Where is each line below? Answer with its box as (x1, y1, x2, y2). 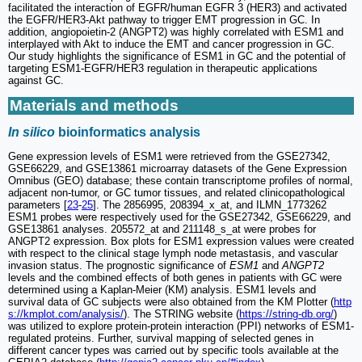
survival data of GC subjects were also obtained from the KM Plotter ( (8, 296, 334, 309)
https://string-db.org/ (239, 308, 334, 321)
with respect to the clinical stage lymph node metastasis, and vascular (8, 247, 338, 260)
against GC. (8, 74, 64, 86)
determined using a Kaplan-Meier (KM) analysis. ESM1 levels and (8, 284, 316, 297)
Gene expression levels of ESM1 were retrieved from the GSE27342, (8, 150, 330, 163)
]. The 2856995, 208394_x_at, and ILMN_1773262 (93, 199, 326, 212)
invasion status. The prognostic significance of (8, 259, 229, 272)
